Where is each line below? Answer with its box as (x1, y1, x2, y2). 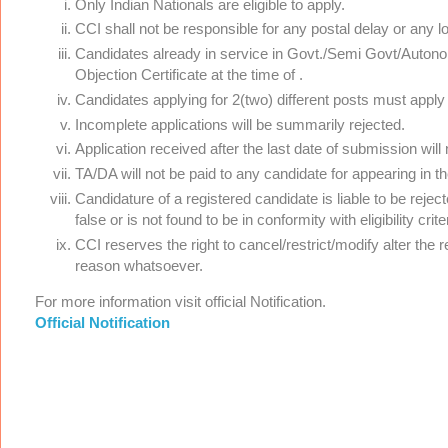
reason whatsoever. (75, 256, 203, 274)
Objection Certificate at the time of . (75, 66, 303, 84)
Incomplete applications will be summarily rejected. (75, 115, 405, 133)
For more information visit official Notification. (35, 292, 326, 310)
